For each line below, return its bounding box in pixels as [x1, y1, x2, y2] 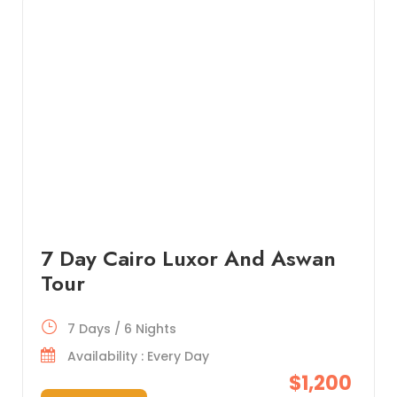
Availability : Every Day [66, 346, 209, 365]
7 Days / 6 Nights [66, 319, 176, 338]
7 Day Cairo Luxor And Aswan [40, 242, 336, 274]
